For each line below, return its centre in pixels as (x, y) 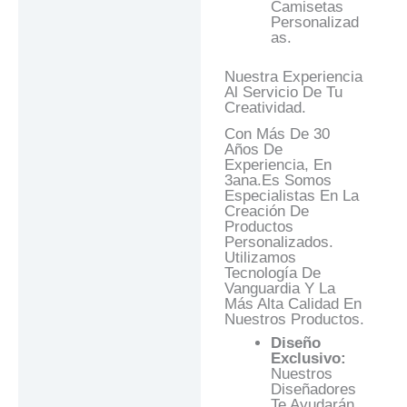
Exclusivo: (308, 359)
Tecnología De (272, 273)
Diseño (295, 343)
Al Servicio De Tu (283, 92)
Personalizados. (278, 242)
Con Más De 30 (277, 134)
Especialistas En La (291, 195)
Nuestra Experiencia (293, 76)
